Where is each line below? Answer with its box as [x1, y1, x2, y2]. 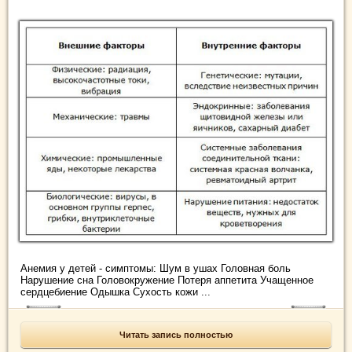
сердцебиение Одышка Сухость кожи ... [20, 285, 211, 298]
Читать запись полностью [119, 329, 233, 339]
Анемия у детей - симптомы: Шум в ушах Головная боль [20, 262, 291, 274]
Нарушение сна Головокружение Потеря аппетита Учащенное [20, 273, 313, 286]
